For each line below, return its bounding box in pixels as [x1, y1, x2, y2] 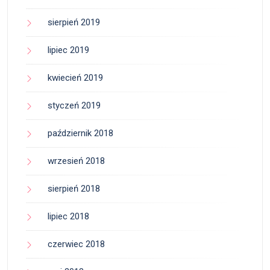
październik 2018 [48, 127, 113, 139]
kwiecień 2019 [48, 72, 103, 83]
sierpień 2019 [48, 16, 100, 28]
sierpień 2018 [48, 183, 100, 194]
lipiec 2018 [48, 210, 89, 222]
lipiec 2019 [48, 44, 89, 55]
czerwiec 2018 [48, 238, 105, 250]
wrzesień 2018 [48, 155, 105, 166]
